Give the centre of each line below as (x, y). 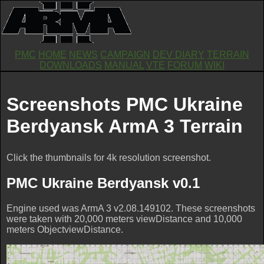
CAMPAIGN (125, 55)
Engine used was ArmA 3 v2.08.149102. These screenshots (131, 208)
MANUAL (124, 65)
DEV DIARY (179, 55)
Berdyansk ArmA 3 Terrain (125, 126)
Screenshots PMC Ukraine (125, 104)
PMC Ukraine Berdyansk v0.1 (103, 183)
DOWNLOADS (71, 65)
